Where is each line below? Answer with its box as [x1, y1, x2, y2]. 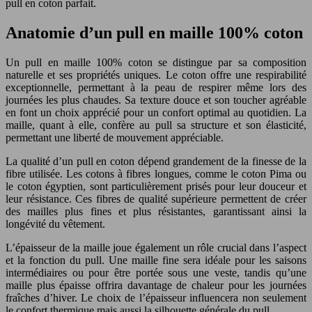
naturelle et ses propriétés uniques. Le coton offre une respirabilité [6, 68, 306, 81]
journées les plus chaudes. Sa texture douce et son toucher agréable [6, 93, 306, 106]
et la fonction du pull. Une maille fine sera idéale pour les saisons [6, 253, 306, 266]
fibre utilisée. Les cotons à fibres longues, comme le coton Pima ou [6, 167, 306, 180]
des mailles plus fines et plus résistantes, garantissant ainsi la [6, 205, 306, 217]
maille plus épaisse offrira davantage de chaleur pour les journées [6, 279, 306, 291]
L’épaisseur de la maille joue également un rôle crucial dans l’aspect [6, 241, 306, 253]
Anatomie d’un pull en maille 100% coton [6, 23, 303, 42]
